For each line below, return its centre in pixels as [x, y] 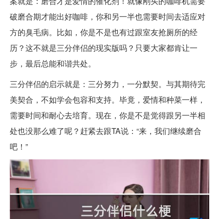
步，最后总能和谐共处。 [53, 63]
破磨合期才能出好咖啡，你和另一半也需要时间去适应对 [108, 16]
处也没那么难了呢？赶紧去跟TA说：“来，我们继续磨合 [106, 131]
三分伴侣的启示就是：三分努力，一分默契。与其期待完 [108, 84]
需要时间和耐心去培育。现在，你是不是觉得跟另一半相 [108, 115]
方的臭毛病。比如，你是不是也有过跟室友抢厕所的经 [104, 32]
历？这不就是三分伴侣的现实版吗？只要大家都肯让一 [104, 47]
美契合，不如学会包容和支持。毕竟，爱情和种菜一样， [108, 99]
